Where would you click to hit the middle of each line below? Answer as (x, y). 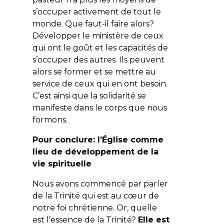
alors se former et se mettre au (94, 71)
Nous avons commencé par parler (100, 183)
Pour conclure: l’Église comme (98, 139)
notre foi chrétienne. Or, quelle (94, 207)
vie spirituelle (62, 163)
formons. (50, 119)
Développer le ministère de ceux (98, 35)
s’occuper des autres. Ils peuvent (98, 59)
